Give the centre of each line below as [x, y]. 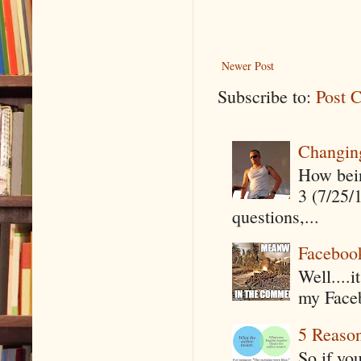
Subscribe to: [267, 97]
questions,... [275, 216]
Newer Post [248, 66]
